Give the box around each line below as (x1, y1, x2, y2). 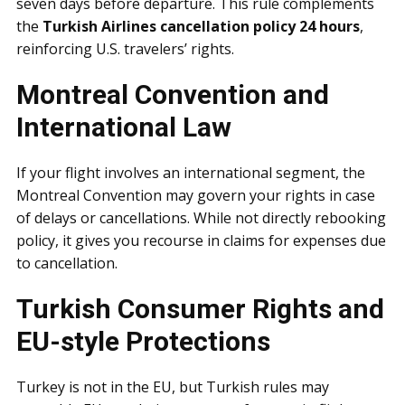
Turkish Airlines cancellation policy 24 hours (42, 16, 360, 36)
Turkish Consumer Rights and (16, 293, 384, 325)
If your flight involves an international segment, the (16, 163, 365, 183)
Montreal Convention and (16, 79, 329, 110)
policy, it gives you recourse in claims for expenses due (16, 231, 386, 250)
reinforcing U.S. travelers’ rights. (16, 39, 234, 59)
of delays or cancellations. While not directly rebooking (16, 208, 386, 228)
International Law (16, 111, 231, 143)
